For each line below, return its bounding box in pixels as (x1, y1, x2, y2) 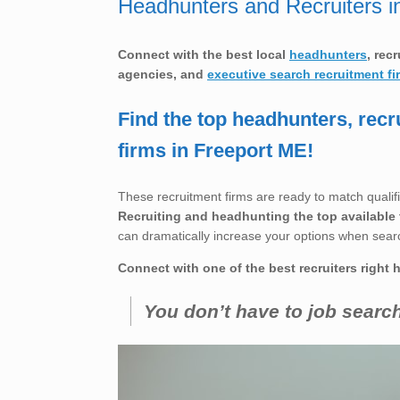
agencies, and (118, 66, 207, 81)
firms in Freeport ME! (118, 139, 313, 162)
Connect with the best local (118, 46, 289, 62)
